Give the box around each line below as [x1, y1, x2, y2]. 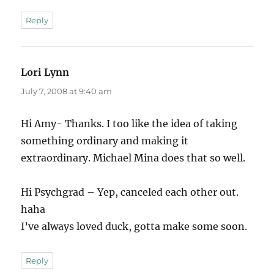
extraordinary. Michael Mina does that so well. [21, 151, 246, 164]
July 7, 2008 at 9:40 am [21, 86, 113, 96]
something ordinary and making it [21, 134, 189, 147]
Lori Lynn [21, 65, 70, 78]
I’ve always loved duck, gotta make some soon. [21, 220, 248, 232]
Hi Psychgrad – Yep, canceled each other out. [21, 185, 239, 198]
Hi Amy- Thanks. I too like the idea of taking [21, 117, 238, 130]
